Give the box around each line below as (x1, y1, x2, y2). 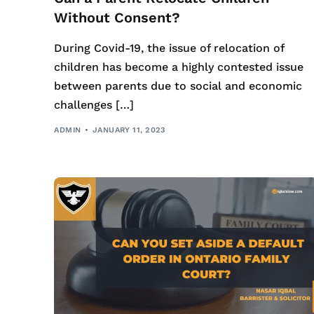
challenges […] (54, 98, 135, 112)
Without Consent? (54, 9, 181, 27)
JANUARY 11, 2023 (92, 125, 165, 135)
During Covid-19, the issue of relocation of (54, 41, 285, 55)
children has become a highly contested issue (54, 60, 304, 74)
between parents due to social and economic (54, 79, 303, 93)
